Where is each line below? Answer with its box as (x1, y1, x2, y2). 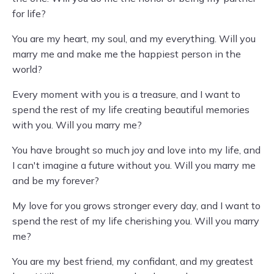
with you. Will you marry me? (12, 119, 142, 131)
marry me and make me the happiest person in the (12, 48, 241, 60)
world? (12, 63, 42, 75)
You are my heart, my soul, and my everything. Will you (12, 32, 256, 45)
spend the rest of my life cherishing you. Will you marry (12, 215, 259, 227)
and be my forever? (12, 174, 99, 187)
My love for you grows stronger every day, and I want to (12, 199, 261, 212)
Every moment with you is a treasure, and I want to (12, 88, 240, 100)
